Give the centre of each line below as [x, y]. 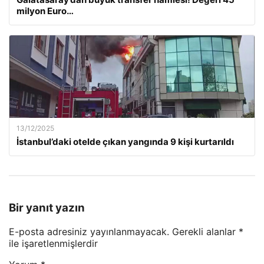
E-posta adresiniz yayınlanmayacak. [89, 232]
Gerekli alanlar [205, 232]
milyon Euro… [45, 11]
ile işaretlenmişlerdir [53, 244]
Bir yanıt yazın [47, 208]
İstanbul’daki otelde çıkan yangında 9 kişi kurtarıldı [125, 141]
